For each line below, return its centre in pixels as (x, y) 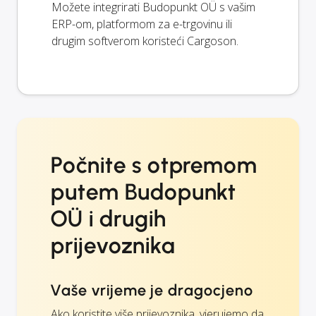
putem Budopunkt (144, 192)
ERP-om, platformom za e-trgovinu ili (142, 24)
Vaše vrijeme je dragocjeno (152, 290)
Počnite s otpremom (154, 165)
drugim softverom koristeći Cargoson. (145, 41)
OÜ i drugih (109, 218)
